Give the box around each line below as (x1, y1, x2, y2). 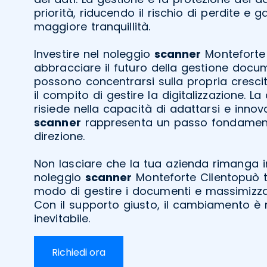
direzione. (34, 128, 85, 144)
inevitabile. (34, 210, 91, 226)
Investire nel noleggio (34, 46, 154, 61)
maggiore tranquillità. (34, 18, 151, 34)
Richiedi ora (52, 245, 105, 259)
